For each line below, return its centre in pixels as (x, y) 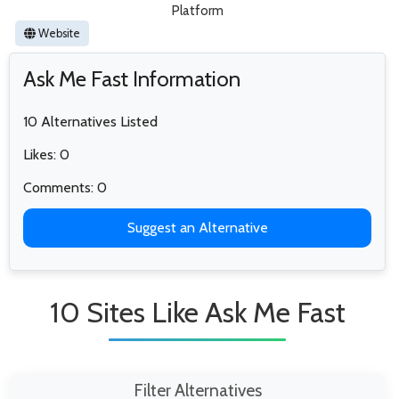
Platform (197, 10)
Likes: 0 (46, 154)
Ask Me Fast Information (132, 78)
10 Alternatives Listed (90, 121)
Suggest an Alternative (197, 227)
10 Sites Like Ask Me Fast (197, 312)
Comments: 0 (65, 187)
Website (58, 33)
